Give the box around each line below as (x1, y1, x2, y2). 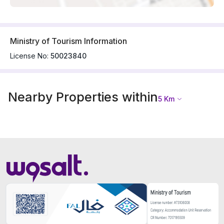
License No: (10, 51, 48, 60)
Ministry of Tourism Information (10, 36, 127, 46)
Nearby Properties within (8, 89, 158, 104)
